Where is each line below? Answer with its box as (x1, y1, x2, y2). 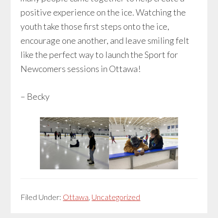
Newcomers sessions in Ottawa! (20, 63, 141, 74)
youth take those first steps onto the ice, (20, 21, 170, 32)
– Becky (20, 91, 50, 102)
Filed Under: (20, 192, 63, 201)
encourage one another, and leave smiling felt (20, 35, 190, 46)
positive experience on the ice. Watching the (20, 7, 186, 18)
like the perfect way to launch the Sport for (20, 49, 179, 60)
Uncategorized (91, 192, 141, 201)
